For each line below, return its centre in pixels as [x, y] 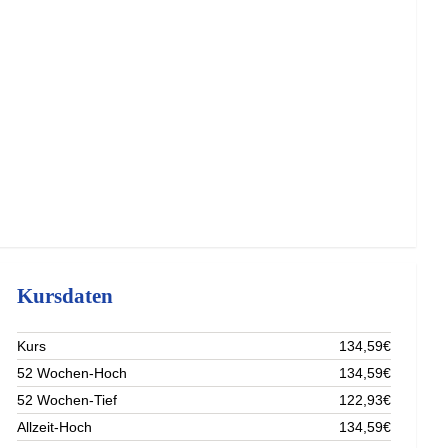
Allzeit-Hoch [55, 426]
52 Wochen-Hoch [72, 372]
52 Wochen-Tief [67, 399]
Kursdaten [65, 295]
